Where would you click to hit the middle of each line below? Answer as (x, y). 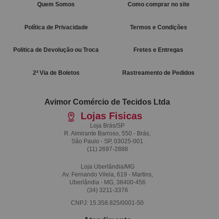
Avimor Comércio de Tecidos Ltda (108, 102)
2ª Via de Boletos (56, 73)
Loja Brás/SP (108, 125)
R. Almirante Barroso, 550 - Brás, (108, 133)
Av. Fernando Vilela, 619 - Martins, (107, 174)
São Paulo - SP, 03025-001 (108, 141)
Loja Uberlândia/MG (107, 166)
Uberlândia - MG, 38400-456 (107, 182)
